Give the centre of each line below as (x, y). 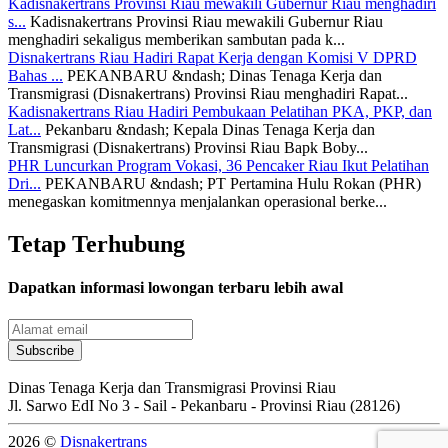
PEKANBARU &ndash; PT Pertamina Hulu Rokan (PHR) (233, 184)
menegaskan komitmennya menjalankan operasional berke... (197, 202)
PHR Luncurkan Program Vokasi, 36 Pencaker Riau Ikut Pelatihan (218, 166)
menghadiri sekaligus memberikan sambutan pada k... (176, 40)
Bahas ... (35, 76)
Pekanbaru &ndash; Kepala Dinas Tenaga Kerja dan (210, 130)
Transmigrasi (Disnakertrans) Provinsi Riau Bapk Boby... (188, 148)
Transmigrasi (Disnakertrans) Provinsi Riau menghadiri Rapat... (208, 94)
